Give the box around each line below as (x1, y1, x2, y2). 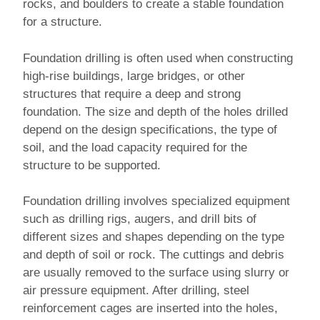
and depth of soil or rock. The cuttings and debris (23, 248, 284, 262)
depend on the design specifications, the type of (23, 122, 277, 136)
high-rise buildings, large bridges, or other (23, 69, 245, 83)
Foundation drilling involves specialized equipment (23, 194, 290, 209)
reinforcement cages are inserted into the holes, (23, 301, 278, 316)
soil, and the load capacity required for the (23, 140, 247, 154)
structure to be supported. (23, 158, 161, 172)
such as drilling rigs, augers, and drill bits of (23, 212, 256, 226)
